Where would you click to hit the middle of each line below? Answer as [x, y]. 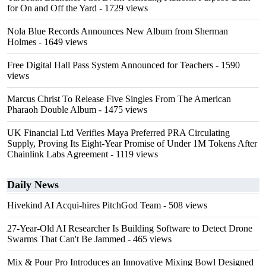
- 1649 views [62, 42]
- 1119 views [133, 154]
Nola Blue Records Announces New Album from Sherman [118, 31]
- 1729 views [122, 8]
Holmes [22, 42]
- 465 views [148, 239]
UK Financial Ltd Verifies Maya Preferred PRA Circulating [118, 133]
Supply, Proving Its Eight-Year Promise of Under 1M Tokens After [132, 143]
